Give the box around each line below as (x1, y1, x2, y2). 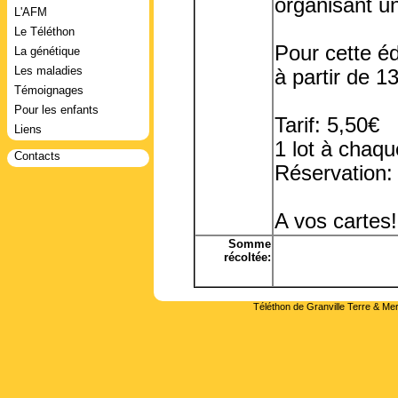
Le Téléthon (14, 25, 75, 38)
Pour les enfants (14, 103, 99, 116)
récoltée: (223, 251, 271, 264)
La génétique (14, 44, 80, 58)
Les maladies (14, 64, 83, 77)
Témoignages (14, 84, 84, 97)
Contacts (14, 149, 60, 163)
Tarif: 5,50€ (274, 114, 379, 137)
